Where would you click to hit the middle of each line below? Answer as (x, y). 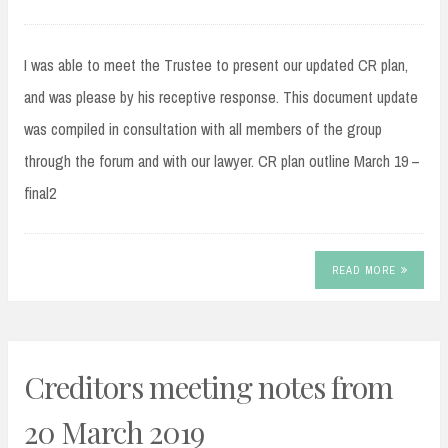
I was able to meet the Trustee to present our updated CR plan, (216, 65)
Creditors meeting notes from (208, 387)
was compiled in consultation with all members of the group (203, 129)
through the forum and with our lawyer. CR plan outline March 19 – (222, 161)
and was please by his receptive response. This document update (221, 97)
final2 (40, 193)
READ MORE (363, 269)
